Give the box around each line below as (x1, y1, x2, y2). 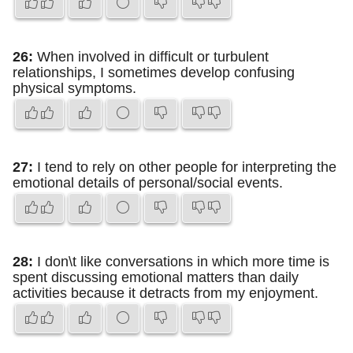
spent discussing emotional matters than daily (13, 269, 299, 285)
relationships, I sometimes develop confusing (13, 65, 295, 80)
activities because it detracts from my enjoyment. (13, 285, 318, 301)
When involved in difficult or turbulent (33, 49, 269, 65)
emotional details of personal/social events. (13, 175, 283, 191)
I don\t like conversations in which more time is (33, 254, 329, 269)
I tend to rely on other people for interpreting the (33, 159, 336, 175)
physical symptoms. (13, 80, 136, 96)
